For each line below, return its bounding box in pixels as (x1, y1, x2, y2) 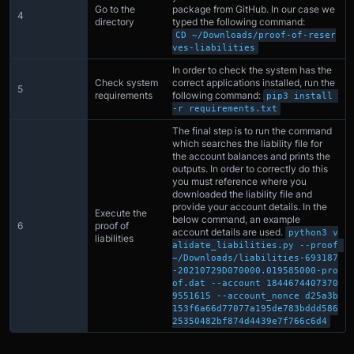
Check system (95, 76, 158, 88)
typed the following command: (172, 15, 305, 28)
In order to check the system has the (172, 63, 332, 76)
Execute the (95, 206, 147, 219)
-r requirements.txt (172, 103, 277, 114)
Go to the (95, 2, 135, 15)
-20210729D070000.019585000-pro (172, 265, 338, 276)
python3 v (288, 227, 338, 238)
